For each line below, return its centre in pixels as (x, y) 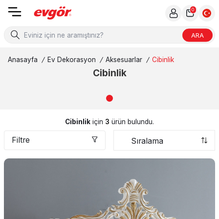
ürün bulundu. (132, 122)
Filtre (21, 140)
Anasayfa (23, 60)
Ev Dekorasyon (72, 60)
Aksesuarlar (124, 60)
